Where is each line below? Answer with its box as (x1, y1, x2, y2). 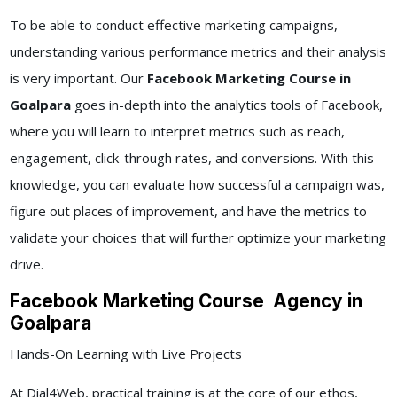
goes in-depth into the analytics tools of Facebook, (74, 96, 383, 114)
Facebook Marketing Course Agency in (9, 290, 362, 313)
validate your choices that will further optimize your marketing (9, 229, 386, 247)
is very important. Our (9, 69, 144, 88)
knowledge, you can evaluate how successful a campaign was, (9, 175, 385, 194)
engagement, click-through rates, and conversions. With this (9, 149, 374, 167)
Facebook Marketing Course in (143, 69, 351, 88)
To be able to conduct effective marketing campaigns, (9, 16, 338, 35)
